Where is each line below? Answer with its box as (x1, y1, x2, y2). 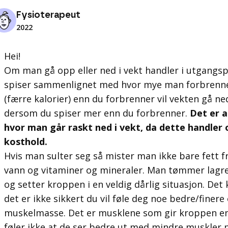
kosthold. (4, 135, 47, 148)
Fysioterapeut (16, 11, 80, 20)
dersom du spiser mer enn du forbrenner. (4, 107, 190, 119)
